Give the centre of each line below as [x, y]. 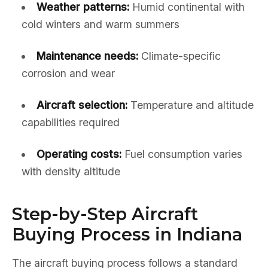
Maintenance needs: [87, 56]
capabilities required [71, 122]
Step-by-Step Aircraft [105, 214]
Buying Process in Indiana [127, 234]
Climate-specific [179, 56]
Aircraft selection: [82, 105]
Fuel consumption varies [182, 154]
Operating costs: [79, 154]
